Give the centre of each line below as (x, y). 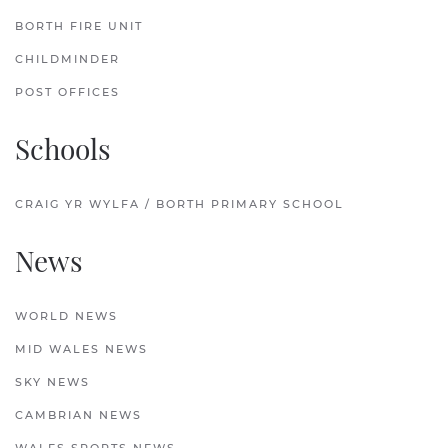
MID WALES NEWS (81, 349)
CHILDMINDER (67, 59)
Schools (63, 149)
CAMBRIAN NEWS (78, 415)
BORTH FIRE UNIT (79, 26)
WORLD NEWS (66, 316)
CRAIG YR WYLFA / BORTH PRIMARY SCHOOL (179, 204)
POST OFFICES (67, 92)
